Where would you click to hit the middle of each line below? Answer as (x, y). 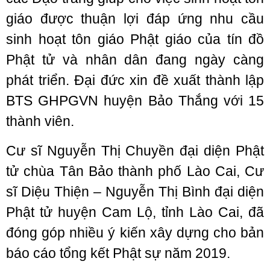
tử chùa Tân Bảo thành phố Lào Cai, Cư (135, 171)
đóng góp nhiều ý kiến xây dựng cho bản (135, 233)
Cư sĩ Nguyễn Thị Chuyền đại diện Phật (135, 151)
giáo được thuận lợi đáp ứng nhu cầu (135, 19)
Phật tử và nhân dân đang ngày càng (135, 60)
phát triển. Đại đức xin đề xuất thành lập (135, 80)
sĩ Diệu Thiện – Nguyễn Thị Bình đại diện (135, 192)
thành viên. (40, 121)
